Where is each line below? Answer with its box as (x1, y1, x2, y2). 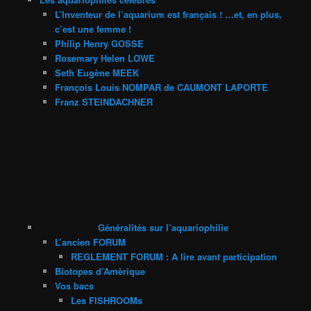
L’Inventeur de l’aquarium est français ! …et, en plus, (55, 7, 283, 21)
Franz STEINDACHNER (55, 94, 153, 108)
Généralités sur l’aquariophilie (98, 220, 229, 234)
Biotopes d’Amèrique (55, 264, 146, 278)
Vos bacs (55, 278, 94, 292)
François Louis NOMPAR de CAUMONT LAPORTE (55, 80, 269, 94)
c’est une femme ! (55, 22, 132, 35)
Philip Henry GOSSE (55, 36, 144, 50)
